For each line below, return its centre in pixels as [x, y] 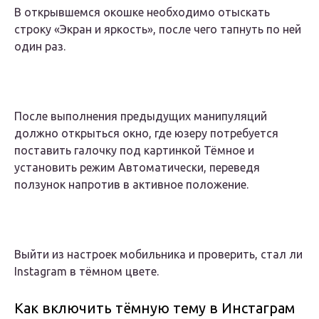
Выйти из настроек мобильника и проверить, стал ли [158, 255]
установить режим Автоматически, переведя [137, 168]
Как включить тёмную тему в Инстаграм [155, 308]
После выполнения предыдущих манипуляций [141, 116]
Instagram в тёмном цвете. [87, 272]
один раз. [40, 47]
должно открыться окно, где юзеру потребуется [146, 134]
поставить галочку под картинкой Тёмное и [134, 151]
